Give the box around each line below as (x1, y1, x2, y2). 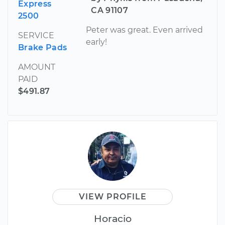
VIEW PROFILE (78, 192, 147, 202)
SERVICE (18, 31, 54, 41)
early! (86, 37, 107, 47)
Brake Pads (18, 43, 67, 53)
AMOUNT (18, 62, 55, 72)
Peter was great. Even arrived (86, 25, 203, 35)
